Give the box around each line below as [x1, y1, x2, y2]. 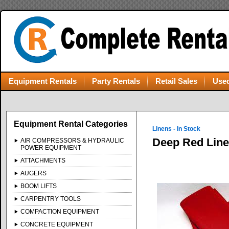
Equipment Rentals [9, 77, 77, 85]
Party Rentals [92, 77, 140, 85]
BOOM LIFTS [20, 182, 57, 190]
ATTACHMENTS [20, 157, 66, 164]
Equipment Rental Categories [14, 120, 128, 128]
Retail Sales [155, 77, 197, 85]
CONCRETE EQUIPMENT [20, 221, 94, 228]
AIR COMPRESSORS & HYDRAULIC [20, 137, 125, 144]
